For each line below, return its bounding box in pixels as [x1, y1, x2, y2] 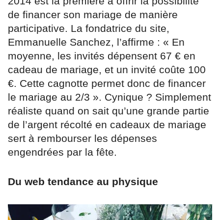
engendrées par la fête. [8, 146, 117, 158]
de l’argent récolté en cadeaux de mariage [8, 118, 206, 130]
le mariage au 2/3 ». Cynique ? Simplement [8, 91, 211, 103]
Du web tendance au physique [8, 175, 158, 187]
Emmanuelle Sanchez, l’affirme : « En [8, 36, 185, 48]
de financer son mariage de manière [8, 8, 178, 20]
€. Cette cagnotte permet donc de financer [8, 77, 206, 89]
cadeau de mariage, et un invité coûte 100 [8, 63, 206, 75]
